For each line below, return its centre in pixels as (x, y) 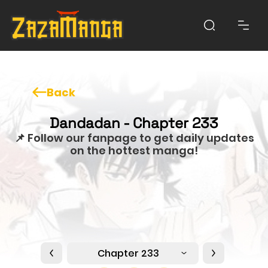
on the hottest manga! (134, 150)
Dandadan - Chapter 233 (134, 123)
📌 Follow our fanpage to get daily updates (134, 138)
